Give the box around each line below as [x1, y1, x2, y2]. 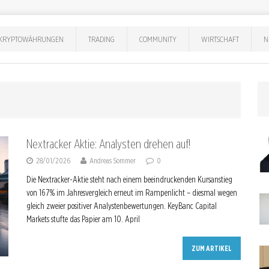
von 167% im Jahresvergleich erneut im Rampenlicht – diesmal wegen [26, 188, 237, 198]
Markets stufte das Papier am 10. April [26, 214, 140, 224]
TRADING [88, 34, 115, 44]
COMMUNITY [139, 34, 177, 44]
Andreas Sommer [89, 156, 136, 165]
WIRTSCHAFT [201, 34, 240, 44]
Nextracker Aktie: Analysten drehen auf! [26, 137, 190, 151]
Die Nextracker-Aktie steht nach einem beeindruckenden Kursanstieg [26, 175, 232, 184]
